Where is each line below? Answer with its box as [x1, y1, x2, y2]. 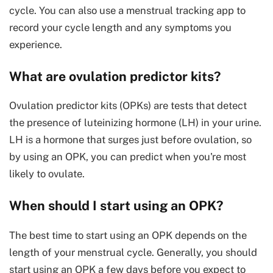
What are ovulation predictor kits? [9, 68, 221, 84]
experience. [9, 38, 62, 51]
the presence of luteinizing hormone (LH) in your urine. [9, 116, 261, 129]
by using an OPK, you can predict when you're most [9, 151, 246, 163]
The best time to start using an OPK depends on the [9, 229, 247, 241]
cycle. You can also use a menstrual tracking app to [9, 4, 246, 16]
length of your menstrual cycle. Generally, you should [9, 246, 257, 258]
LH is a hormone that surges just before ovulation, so [9, 133, 252, 146]
